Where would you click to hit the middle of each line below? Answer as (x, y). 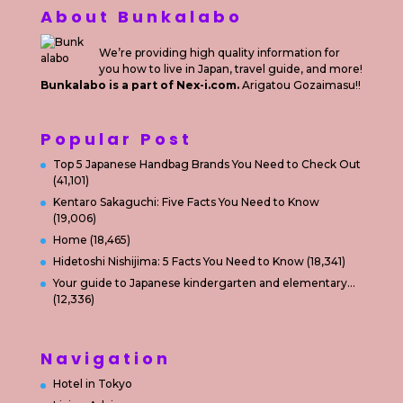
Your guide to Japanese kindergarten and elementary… (204, 283)
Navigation (105, 359)
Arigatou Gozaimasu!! (301, 85)
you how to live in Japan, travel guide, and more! (230, 69)
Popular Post (116, 139)
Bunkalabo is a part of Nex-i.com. (141, 85)
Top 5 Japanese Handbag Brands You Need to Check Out (206, 165)
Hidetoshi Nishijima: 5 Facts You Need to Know (178, 262)
